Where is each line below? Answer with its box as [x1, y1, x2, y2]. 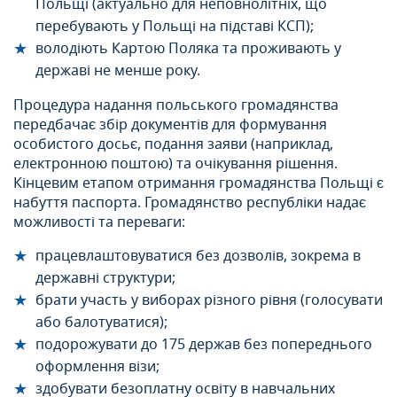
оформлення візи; [35, 356, 160, 378]
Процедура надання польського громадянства [13, 95, 339, 117]
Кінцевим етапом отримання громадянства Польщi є [13, 173, 384, 195]
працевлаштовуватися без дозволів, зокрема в [35, 245, 361, 268]
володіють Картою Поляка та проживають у [35, 38, 341, 60]
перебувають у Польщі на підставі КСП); [35, 16, 314, 38]
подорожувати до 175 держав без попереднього [35, 334, 372, 356]
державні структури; [35, 268, 175, 290]
